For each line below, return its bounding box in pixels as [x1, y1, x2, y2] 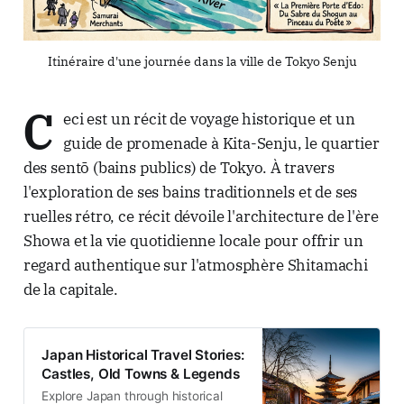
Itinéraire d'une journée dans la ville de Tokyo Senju [47, 52, 357, 69]
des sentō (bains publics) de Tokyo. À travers [23, 157, 335, 178]
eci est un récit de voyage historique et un [63, 108, 355, 129]
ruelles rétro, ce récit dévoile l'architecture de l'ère [23, 206, 379, 226]
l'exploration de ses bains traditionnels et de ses [23, 181, 358, 202]
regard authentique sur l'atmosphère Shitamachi [23, 254, 368, 275]
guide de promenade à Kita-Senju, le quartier [63, 133, 380, 153]
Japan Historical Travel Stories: [41, 346, 244, 364]
